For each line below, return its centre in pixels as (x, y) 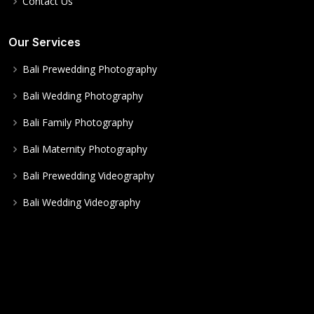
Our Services (45, 42)
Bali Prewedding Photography (90, 69)
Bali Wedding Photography (83, 96)
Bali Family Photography (78, 122)
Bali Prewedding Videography (88, 176)
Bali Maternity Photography (85, 149)
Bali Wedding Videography (81, 202)
